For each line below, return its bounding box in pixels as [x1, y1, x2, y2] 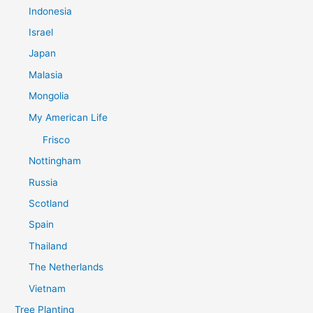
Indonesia [29, 5, 73, 17]
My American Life [29, 111, 108, 123]
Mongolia [29, 90, 70, 102]
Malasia [29, 68, 64, 80]
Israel [29, 27, 54, 38]
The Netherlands [29, 261, 104, 273]
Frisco [43, 133, 71, 145]
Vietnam [29, 282, 66, 294]
